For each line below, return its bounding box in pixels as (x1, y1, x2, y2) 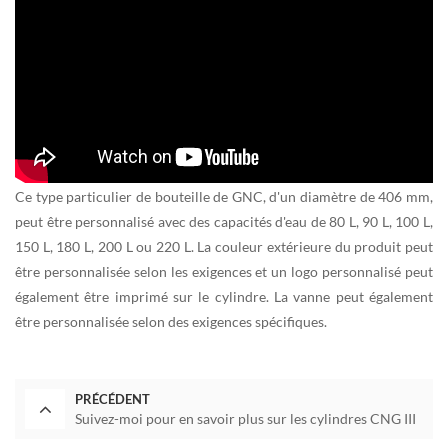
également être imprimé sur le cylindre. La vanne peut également (15, 287, 433, 305)
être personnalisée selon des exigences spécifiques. (15, 312, 327, 330)
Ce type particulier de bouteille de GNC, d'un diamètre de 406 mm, (15, 187, 433, 205)
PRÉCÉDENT (75, 390, 150, 407)
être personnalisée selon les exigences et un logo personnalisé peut (15, 262, 433, 280)
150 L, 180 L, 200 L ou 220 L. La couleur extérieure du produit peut (15, 237, 433, 255)
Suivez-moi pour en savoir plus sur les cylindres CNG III (75, 409, 416, 427)
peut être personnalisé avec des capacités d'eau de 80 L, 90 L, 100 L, (15, 212, 433, 230)
